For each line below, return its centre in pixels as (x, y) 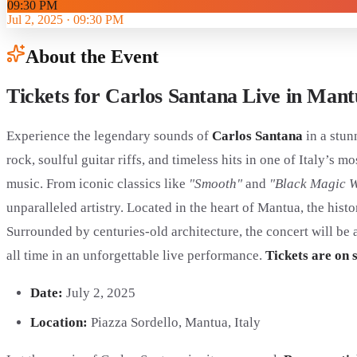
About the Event (92, 56)
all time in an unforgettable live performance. (136, 256)
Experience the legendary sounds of (109, 136)
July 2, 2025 (99, 293)
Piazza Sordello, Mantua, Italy (174, 322)
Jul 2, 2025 (35, 19)
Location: (59, 322)
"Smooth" (216, 184)
